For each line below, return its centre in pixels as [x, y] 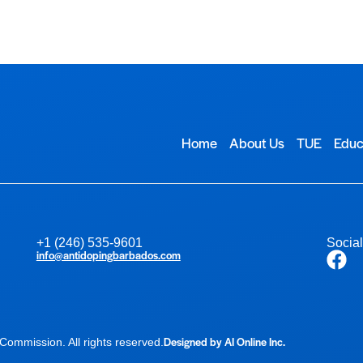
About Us [257, 142]
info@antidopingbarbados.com [108, 254]
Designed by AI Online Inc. [225, 341]
